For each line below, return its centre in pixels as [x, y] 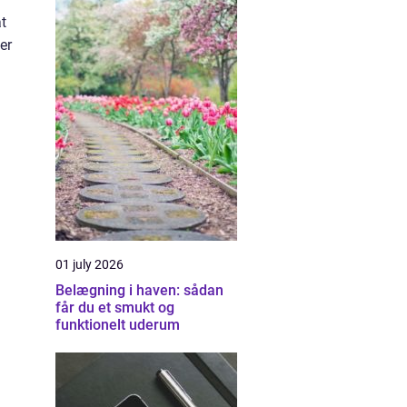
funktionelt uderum [118, 325]
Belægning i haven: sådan [139, 290]
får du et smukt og [115, 308]
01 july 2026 [89, 264]
